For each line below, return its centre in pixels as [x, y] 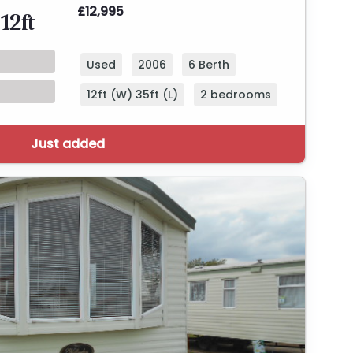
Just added [68, 144]
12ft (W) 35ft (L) [132, 95]
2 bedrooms [236, 95]
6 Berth [209, 65]
